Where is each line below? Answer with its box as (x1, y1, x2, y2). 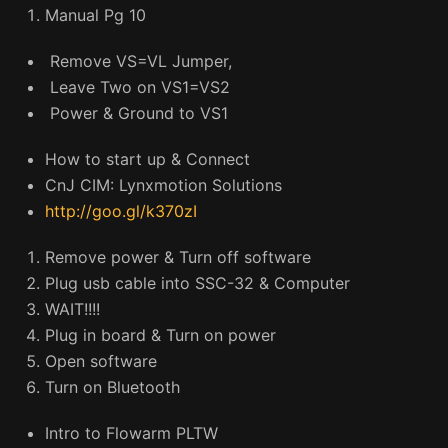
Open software (45, 351, 157, 371)
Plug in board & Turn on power (45, 325, 276, 345)
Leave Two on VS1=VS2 (45, 77, 230, 97)
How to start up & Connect (45, 149, 250, 169)
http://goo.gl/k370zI (45, 201, 197, 221)
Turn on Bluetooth (45, 377, 180, 397)
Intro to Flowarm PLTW (45, 423, 218, 443)
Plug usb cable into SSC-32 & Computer (45, 273, 350, 293)
